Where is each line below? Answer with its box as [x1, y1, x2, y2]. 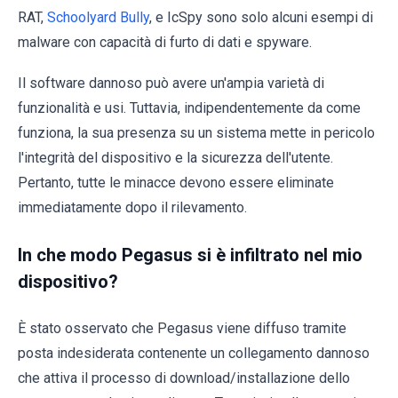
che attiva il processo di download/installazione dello [18, 370, 350, 387]
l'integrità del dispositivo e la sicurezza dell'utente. [18, 149, 333, 167]
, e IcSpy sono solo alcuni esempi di [149, 9, 373, 27]
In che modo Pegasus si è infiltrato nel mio [18, 244, 362, 267]
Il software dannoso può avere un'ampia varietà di [18, 75, 324, 92]
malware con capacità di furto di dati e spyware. [18, 34, 312, 52]
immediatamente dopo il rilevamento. [18, 199, 247, 217]
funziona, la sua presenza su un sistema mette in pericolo [18, 124, 375, 142]
